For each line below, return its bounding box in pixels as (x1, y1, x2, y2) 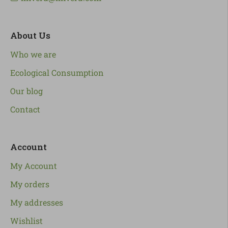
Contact (10, 104, 40, 115)
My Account (10, 160, 57, 172)
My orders (10, 179, 49, 190)
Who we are (10, 49, 56, 60)
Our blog (10, 85, 43, 97)
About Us (10, 30, 50, 42)
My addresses (10, 197, 63, 208)
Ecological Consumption (10, 67, 104, 78)
